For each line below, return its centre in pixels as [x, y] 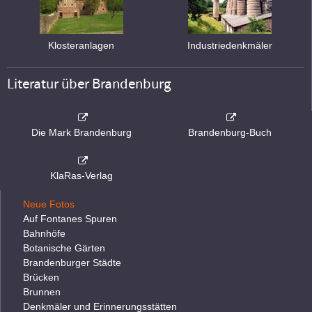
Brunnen [42, 292]
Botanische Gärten [64, 248]
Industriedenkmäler [230, 46]
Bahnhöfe [44, 234]
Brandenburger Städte [72, 263]
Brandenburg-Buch [230, 133]
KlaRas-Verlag [81, 176]
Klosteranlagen [81, 46]
